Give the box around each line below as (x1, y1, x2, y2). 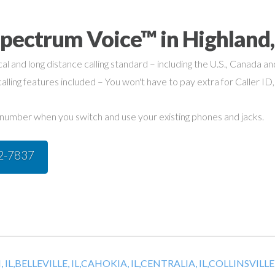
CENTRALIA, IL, (141, 257, 209, 269)
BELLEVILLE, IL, (15, 257, 81, 269)
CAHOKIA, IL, (81, 257, 141, 269)
